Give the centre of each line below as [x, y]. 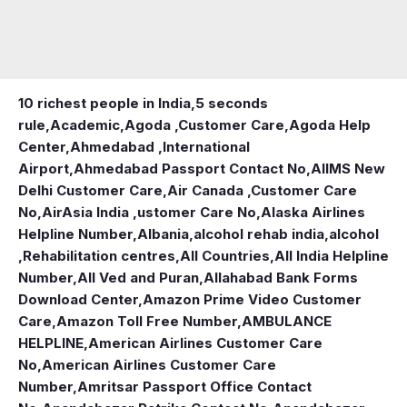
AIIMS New [348, 168]
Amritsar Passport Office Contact [194, 386]
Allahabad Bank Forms [281, 277]
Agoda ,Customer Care [204, 124]
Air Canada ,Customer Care [262, 190]
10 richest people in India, [107, 103]
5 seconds [232, 103]
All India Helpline [332, 255]
